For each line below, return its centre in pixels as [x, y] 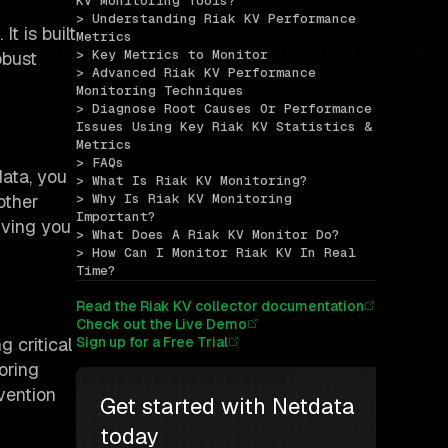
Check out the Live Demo [161, 324]
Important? [116, 217]
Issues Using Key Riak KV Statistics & [224, 127]
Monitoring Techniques [160, 91]
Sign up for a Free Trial [152, 342]
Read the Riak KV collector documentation [220, 306]
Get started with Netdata [227, 406]
